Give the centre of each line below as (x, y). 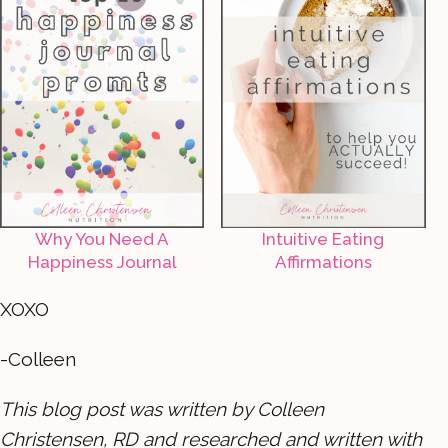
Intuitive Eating (323, 238)
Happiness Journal (102, 261)
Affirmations (323, 261)
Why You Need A (102, 238)
